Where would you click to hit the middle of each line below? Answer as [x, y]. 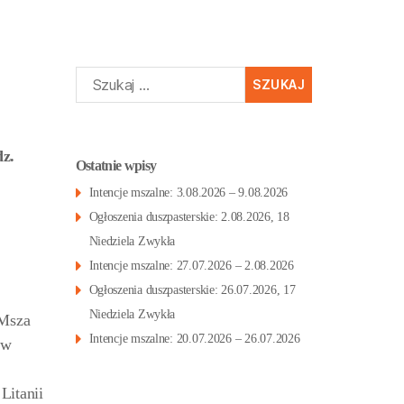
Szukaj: [91, 75]
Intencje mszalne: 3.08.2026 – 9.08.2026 [188, 193]
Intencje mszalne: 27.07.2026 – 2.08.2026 [191, 266]
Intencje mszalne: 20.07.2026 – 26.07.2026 [194, 339]
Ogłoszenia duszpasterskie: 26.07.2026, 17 [192, 290]
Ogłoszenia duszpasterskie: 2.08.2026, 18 [189, 217]
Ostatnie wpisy [116, 166]
